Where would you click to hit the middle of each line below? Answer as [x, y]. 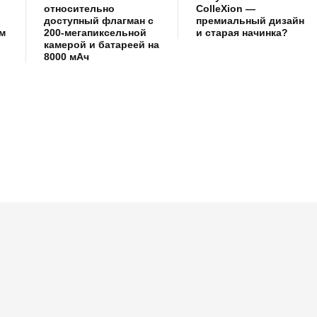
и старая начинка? [242, 33]
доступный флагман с [99, 21]
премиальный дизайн [250, 21]
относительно [79, 9]
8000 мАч [67, 57]
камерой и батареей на [102, 45]
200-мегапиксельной [95, 33]
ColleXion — [225, 9]
